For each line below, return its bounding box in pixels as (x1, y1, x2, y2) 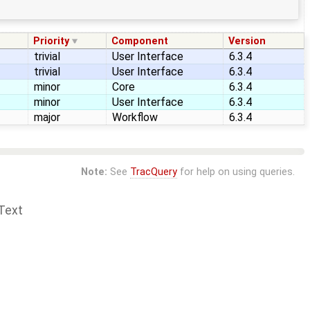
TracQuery (129, 165, 177, 178)
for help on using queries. (176, 165, 295, 178)
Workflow (112, 110, 158, 124)
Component (111, 35, 169, 47)
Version (228, 35, 266, 47)
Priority (33, 35, 70, 47)
